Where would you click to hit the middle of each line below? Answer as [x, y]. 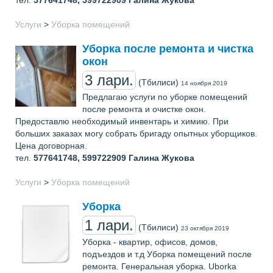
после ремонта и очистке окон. [144, 109]
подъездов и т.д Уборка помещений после [167, 254]
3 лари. [109, 80]
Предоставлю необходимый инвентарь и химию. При [122, 121]
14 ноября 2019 [204, 83]
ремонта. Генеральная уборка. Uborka [159, 266]
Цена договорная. [51, 146]
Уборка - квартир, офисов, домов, [150, 242]
